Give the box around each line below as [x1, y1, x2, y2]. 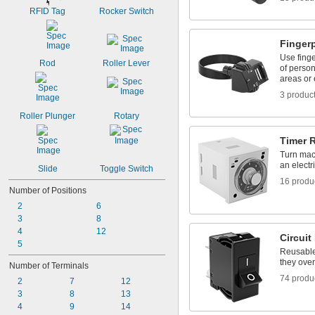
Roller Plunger [20, 111, 75, 121]
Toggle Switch [99, 164, 153, 174]
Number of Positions [9, 186, 86, 195]
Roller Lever [103, 58, 150, 68]
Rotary [113, 111, 139, 121]
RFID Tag [30, 6, 65, 16]
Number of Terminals [9, 261, 89, 271]
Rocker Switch [98, 6, 154, 16]
